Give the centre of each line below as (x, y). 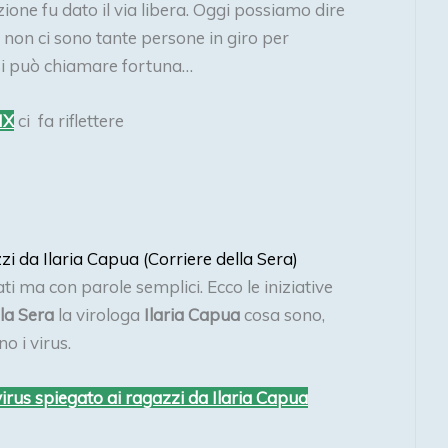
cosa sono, (282, 315)
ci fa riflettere (69, 120)
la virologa (99, 315)
